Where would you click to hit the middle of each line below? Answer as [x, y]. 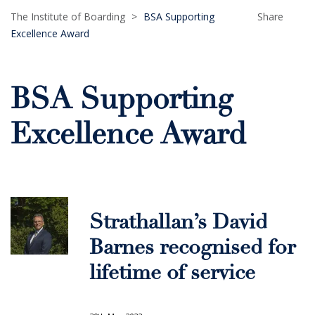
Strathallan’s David [179, 224]
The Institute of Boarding [68, 17]
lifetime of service [172, 274]
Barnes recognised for [192, 249]
